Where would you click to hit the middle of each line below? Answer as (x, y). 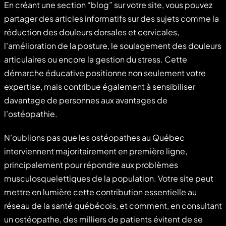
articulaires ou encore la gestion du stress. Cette (96, 59)
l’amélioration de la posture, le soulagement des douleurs (113, 45)
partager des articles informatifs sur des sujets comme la (111, 18)
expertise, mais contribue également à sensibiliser (100, 86)
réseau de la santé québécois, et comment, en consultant (113, 205)
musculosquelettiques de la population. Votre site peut (109, 178)
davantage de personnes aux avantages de (86, 100)
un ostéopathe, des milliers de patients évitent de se (103, 219)
